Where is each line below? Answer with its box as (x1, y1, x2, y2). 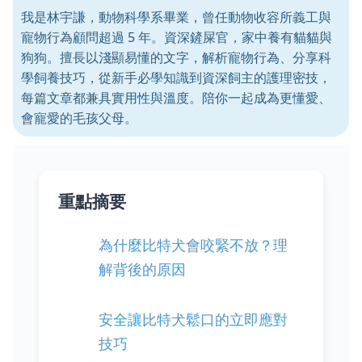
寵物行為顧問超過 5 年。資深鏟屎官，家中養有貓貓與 (21, 28, 332, 46)
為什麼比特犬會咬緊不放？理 (98, 234, 288, 255)
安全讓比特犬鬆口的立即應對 (98, 309, 288, 329)
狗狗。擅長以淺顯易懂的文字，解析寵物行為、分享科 (21, 48, 331, 66)
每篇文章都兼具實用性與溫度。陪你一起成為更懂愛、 (21, 89, 331, 107)
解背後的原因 (98, 259, 186, 279)
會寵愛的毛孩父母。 (21, 109, 137, 127)
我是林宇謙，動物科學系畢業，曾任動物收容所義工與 (21, 8, 331, 26)
